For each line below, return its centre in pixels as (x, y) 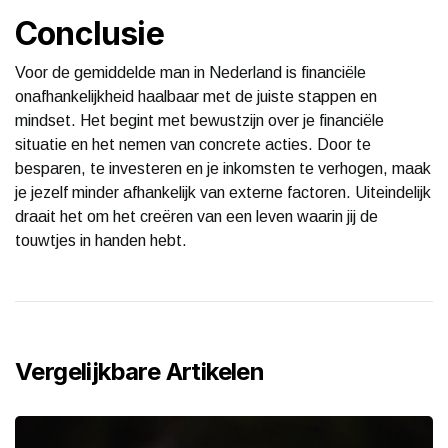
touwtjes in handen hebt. (101, 240)
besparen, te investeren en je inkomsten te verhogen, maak (223, 168)
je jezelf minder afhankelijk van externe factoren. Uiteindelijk (223, 192)
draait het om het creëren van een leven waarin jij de (196, 216)
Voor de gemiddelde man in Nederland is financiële (190, 72)
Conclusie (89, 33)
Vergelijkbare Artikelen (140, 371)
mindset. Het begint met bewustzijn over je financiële (199, 120)
